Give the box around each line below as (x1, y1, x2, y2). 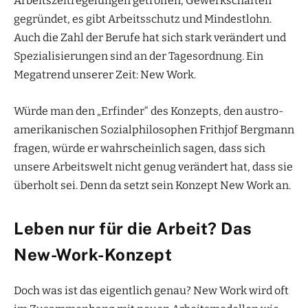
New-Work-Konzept (14, 244, 172, 264)
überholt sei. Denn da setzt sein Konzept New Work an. (14, 178, 291, 192)
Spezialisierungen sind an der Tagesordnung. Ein (14, 49, 263, 63)
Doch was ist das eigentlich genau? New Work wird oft (14, 283, 289, 297)
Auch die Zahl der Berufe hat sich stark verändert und (14, 30, 286, 44)
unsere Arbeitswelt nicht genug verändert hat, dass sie (14, 159, 293, 173)
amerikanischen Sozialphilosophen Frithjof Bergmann (14, 122, 294, 136)
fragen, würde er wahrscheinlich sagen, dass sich (14, 141, 265, 155)
